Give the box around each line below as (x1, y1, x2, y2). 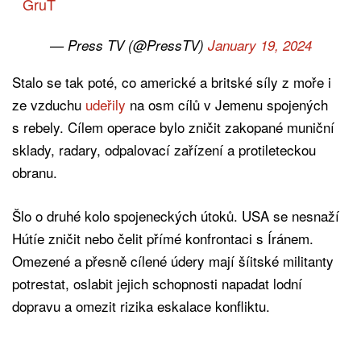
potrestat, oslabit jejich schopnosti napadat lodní (12, 272, 302, 293)
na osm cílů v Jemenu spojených (126, 93, 328, 114)
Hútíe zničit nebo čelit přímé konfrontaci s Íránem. (12, 227, 313, 248)
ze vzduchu (12, 93, 85, 114)
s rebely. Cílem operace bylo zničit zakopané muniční (12, 116, 334, 137)
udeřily (85, 93, 126, 114)
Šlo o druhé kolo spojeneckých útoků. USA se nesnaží (12, 205, 339, 226)
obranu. (12, 161, 57, 182)
